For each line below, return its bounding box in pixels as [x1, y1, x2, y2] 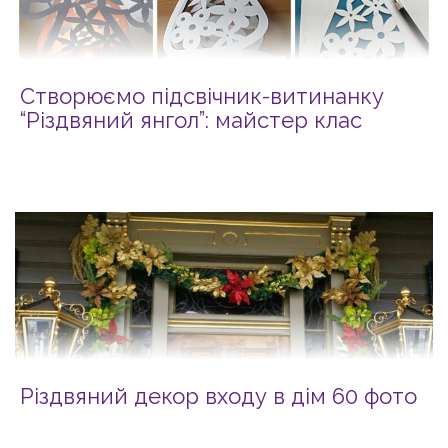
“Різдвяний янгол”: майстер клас [20, 106, 362, 133]
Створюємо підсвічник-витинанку [20, 82, 384, 109]
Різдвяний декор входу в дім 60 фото [20, 382, 417, 409]
